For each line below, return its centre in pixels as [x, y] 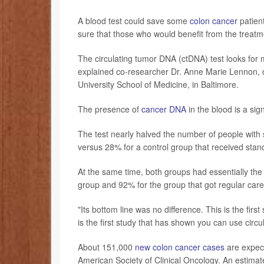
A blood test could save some [134, 21]
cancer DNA [164, 109]
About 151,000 [106, 247]
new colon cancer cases [180, 247]
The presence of [110, 109]
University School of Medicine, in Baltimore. [158, 85]
